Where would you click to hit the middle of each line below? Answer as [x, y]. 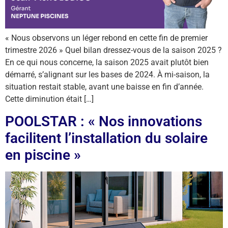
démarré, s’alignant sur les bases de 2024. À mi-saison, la [107, 75]
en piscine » [45, 155]
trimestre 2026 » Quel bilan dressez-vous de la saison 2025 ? [113, 50]
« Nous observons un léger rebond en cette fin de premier [106, 38]
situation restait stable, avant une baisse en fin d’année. [104, 87]
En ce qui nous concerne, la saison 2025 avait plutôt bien [107, 63]
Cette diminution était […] [49, 99]
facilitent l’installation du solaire [106, 138]
